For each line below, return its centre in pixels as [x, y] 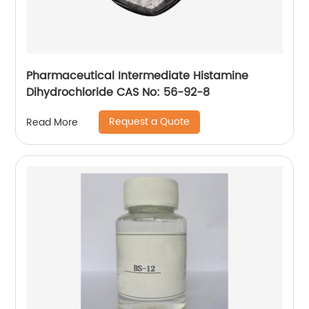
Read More [52, 122]
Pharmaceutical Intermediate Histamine [138, 76]
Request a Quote [150, 122]
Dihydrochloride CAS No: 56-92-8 [118, 93]
